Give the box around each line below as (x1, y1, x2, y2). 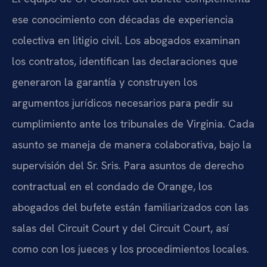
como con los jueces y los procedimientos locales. (12, 242, 249, 256)
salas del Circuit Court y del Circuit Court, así (12, 221, 229, 235)
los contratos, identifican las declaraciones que (12, 54, 238, 69)
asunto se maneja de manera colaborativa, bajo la (12, 138, 252, 152)
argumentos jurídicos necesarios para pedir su (12, 96, 233, 110)
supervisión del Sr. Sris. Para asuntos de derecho (12, 159, 244, 173)
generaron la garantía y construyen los (12, 75, 197, 89)
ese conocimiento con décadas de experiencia (12, 13, 234, 27)
